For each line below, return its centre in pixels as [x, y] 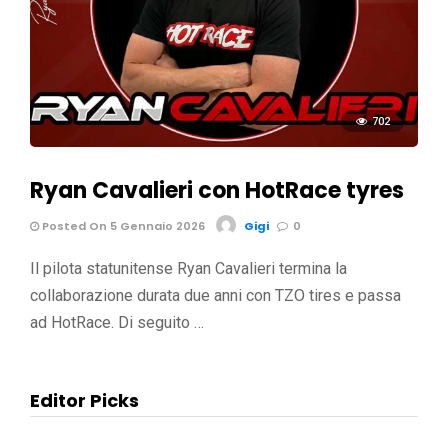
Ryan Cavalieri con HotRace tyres [217, 190]
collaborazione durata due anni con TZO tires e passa [215, 295]
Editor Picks [84, 400]
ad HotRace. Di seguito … [117, 322]
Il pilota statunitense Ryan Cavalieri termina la [188, 268]
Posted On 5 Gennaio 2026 [122, 225]
